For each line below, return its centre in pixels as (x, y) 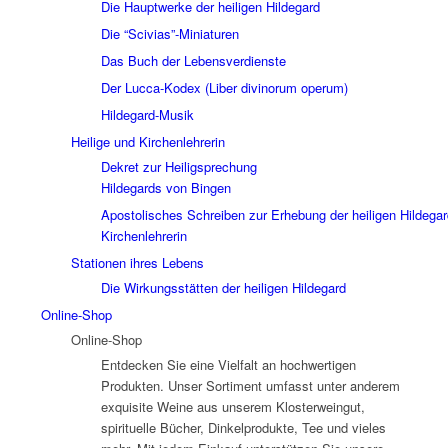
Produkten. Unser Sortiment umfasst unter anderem (250, 385)
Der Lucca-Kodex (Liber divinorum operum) (224, 87)
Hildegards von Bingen (165, 187)
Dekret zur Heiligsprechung (178, 166)
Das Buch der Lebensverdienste (193, 60)
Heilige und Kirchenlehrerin (147, 141)
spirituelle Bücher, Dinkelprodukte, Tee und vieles (243, 427)
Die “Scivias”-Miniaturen (169, 33)
